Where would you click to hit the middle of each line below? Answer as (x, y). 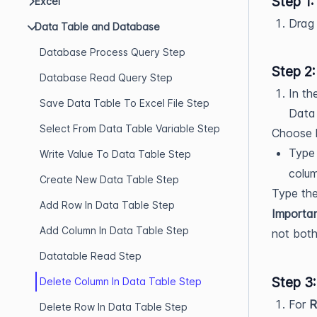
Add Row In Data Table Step (107, 205)
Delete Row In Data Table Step (114, 307)
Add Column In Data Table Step (114, 230)
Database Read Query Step (106, 77)
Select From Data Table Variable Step (130, 128)
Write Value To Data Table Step (115, 154)
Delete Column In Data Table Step (121, 281)
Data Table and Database (97, 27)
